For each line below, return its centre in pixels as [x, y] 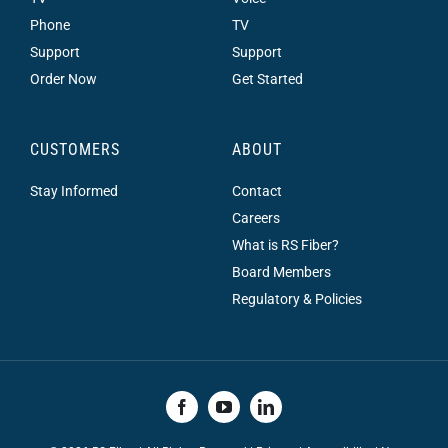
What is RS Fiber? [285, 245]
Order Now [63, 79]
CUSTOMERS [74, 150]
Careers [255, 218]
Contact [256, 191]
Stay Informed [73, 191]
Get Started [267, 79]
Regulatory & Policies [296, 299]
